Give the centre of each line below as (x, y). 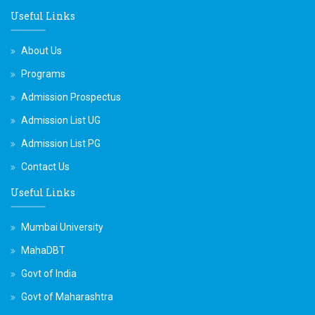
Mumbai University (62, 227)
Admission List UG (61, 120)
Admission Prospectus (71, 97)
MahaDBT (43, 250)
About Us (41, 50)
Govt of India (49, 273)
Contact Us (45, 166)
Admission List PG (61, 143)
